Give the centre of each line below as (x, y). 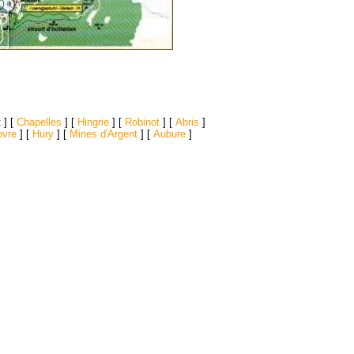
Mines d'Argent (104, 134)
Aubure (169, 134)
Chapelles (39, 122)
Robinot (142, 122)
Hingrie (93, 122)
